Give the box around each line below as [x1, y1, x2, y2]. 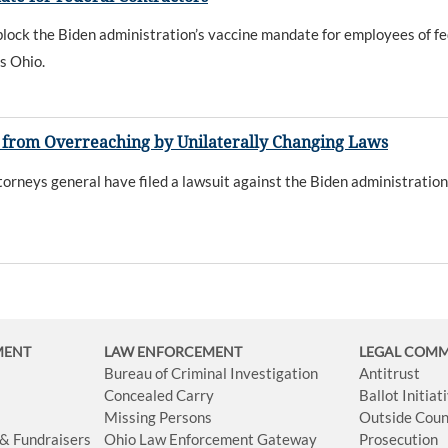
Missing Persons [104, 408, 213, 427]
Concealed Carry [104, 386, 215, 405]
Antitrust [359, 364, 421, 383]
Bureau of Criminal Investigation [104, 364, 319, 383]
